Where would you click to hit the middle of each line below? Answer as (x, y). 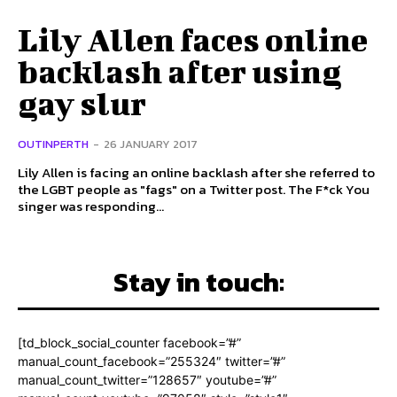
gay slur (82, 103)
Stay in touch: (198, 283)
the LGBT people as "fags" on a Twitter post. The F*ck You (153, 190)
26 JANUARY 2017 (151, 144)
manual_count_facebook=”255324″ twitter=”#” (152, 362)
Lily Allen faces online (193, 39)
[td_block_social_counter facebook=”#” (129, 343)
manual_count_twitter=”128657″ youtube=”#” (147, 380)
